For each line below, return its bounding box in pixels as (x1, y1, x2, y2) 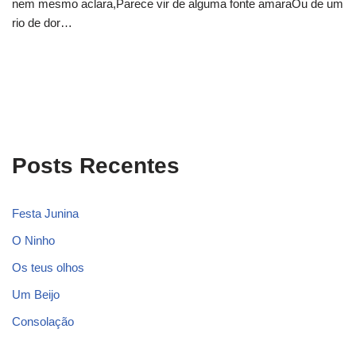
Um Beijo (12, 288, 60, 302)
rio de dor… (12, 16, 75, 30)
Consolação (12, 315, 74, 329)
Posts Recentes (12, 153, 180, 179)
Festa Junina (12, 207, 79, 221)
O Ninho (12, 234, 55, 248)
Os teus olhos (12, 261, 84, 275)
